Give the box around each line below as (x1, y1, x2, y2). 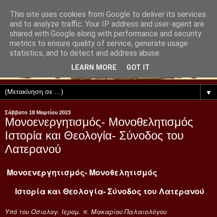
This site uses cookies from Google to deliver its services (10, 10, 206, 19)
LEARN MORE (71, 63, 117, 72)
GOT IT (126, 63, 150, 72)
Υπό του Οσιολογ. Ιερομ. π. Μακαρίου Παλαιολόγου (5, 206, 167, 216)
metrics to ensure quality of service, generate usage (10, 39, 188, 48)
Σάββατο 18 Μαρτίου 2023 (5, 109, 71, 116)
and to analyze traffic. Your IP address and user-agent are (10, 19, 204, 29)
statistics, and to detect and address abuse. (10, 48, 161, 58)
